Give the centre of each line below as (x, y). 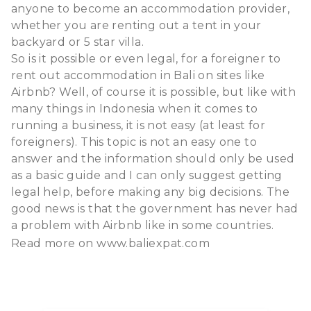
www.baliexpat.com (153, 243)
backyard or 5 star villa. (77, 42)
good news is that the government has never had (155, 208)
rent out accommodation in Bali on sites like (138, 75)
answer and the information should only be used (153, 158)
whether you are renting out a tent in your (136, 25)
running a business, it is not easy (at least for (138, 125)
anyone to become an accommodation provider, (151, 8)
